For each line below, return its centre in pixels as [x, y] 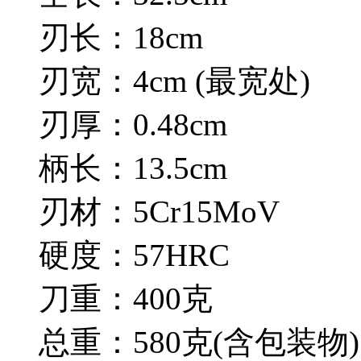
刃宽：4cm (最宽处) [174, 81]
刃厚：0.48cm [133, 125]
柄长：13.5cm [133, 168]
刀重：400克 [126, 299]
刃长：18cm [121, 38]
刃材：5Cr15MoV [159, 212]
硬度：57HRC [134, 255]
